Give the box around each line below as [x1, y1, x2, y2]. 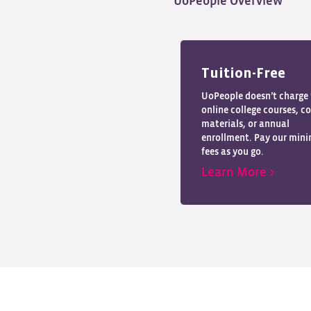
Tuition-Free [201, 67, 285, 81]
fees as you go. [201, 147, 264, 157]
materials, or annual [201, 119, 289, 129]
